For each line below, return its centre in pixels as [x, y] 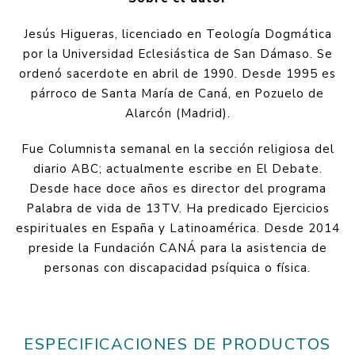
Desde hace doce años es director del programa [177, 188]
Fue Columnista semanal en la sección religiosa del [177, 149]
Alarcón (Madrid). [177, 113]
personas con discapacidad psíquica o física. [177, 267]
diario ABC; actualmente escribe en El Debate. [177, 168]
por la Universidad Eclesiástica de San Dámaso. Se [177, 53]
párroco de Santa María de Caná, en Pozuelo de [177, 93]
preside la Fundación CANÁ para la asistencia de [177, 248]
